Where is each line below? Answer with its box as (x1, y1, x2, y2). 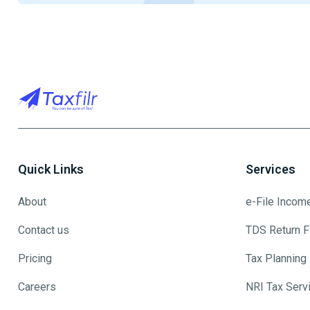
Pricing (18, 252, 52, 266)
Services (246, 162, 295, 177)
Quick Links (18, 162, 84, 177)
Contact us (18, 224, 69, 237)
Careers (18, 280, 56, 294)
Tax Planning (246, 252, 307, 266)
